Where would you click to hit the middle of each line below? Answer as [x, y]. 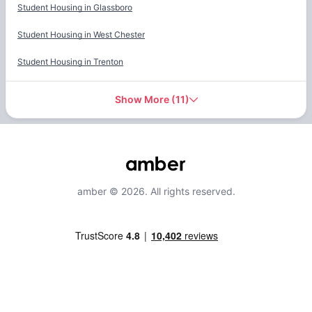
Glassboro [113, 8]
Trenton [108, 62]
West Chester [119, 35]
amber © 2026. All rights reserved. [156, 192]
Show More [142, 100]
